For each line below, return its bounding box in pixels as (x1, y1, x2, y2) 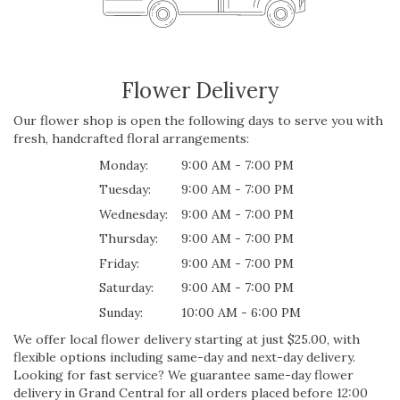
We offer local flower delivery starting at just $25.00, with (13, 330, 360, 347)
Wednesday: (99, 205, 168, 222)
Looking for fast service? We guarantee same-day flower (13, 366, 354, 383)
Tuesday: (99, 181, 151, 198)
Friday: (99, 254, 139, 271)
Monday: (99, 156, 148, 173)
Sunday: (99, 304, 143, 321)
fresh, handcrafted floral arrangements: (13, 129, 249, 146)
